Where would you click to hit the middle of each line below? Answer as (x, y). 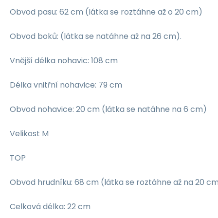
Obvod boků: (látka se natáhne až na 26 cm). (96, 36)
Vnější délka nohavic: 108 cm (64, 60)
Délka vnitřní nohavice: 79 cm (66, 85)
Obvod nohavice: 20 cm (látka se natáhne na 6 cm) (108, 109)
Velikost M (29, 133)
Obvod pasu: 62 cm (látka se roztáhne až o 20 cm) (106, 12)
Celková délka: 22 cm (50, 206)
